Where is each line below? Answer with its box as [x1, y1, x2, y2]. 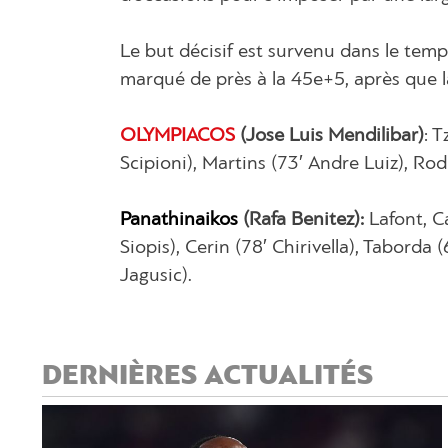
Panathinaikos [120, 209, 238, 230]
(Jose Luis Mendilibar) [235, 125, 424, 146]
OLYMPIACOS [120, 125, 235, 146]
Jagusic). [120, 265, 192, 286]
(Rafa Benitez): [243, 209, 364, 230]
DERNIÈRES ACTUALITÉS [42, 361, 373, 391]
